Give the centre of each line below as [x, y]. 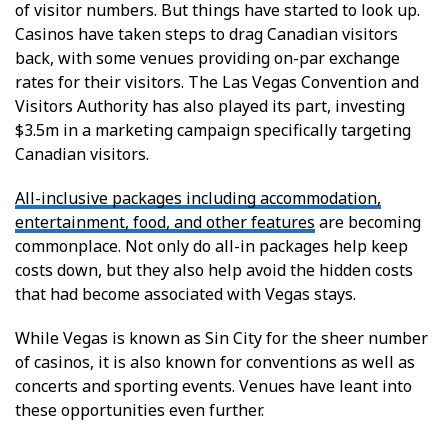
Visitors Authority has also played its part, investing [210, 105]
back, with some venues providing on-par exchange [207, 57]
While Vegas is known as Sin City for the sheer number [221, 337]
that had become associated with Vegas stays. [185, 293]
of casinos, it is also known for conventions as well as [215, 361]
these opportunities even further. [139, 409]
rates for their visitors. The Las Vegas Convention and [217, 81]
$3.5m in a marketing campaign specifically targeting [213, 129]
